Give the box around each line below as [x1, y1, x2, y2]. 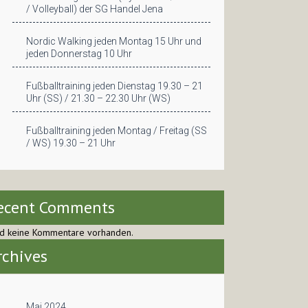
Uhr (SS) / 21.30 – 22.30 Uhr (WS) [26, 93, 170, 104]
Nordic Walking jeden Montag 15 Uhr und [26, 36, 201, 47]
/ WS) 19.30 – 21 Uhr [26, 137, 115, 148]
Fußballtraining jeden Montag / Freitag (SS [26, 125, 207, 136]
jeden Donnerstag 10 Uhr [26, 48, 132, 59]
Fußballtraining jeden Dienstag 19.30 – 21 [26, 80, 203, 91]
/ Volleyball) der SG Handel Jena [26, 3, 163, 14]
